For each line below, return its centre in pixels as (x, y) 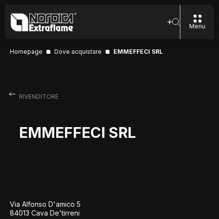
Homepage (26, 52)
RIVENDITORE (39, 97)
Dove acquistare (78, 52)
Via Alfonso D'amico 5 (45, 204)
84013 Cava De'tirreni (45, 213)
